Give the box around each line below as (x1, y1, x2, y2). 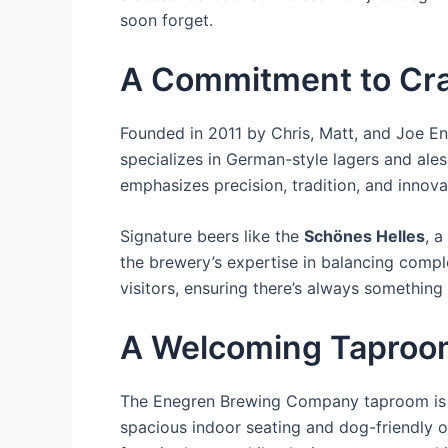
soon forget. (120, 10, 213, 30)
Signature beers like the (120, 226, 304, 247)
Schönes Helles (304, 226, 425, 247)
